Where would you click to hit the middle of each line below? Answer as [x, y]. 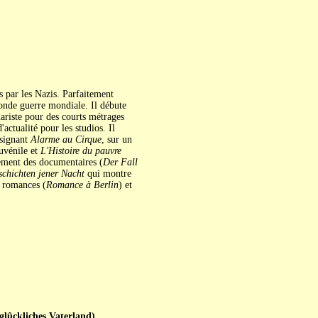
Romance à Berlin [82, 185]
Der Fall [120, 162]
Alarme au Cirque [66, 139]
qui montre [108, 174]
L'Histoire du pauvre [81, 151]
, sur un [116, 139]
